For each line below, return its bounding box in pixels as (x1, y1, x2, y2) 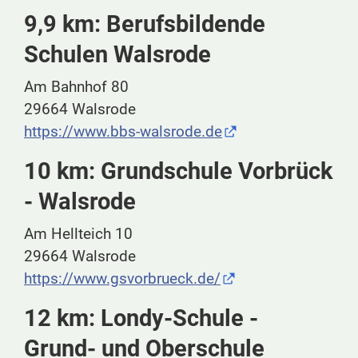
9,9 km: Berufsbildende (24, 10, 265, 38)
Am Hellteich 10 (24, 225, 133, 244)
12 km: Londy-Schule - (24, 304, 258, 332)
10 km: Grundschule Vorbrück (24, 157, 332, 185)
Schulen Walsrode (24, 41, 211, 69)
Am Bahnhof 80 (24, 78, 129, 97)
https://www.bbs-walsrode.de (24, 122, 222, 141)
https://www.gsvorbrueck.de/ (24, 269, 221, 288)
